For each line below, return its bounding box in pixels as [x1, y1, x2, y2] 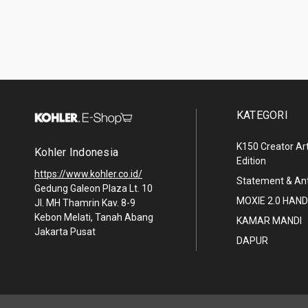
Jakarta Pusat [34, 226, 96, 238]
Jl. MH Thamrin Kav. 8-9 [34, 197, 135, 209]
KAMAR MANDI [236, 214, 302, 226]
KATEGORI [236, 108, 288, 122]
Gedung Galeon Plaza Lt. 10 [34, 183, 153, 195]
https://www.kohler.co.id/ [34, 168, 142, 180]
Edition [236, 155, 266, 166]
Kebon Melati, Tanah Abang [34, 212, 153, 223]
